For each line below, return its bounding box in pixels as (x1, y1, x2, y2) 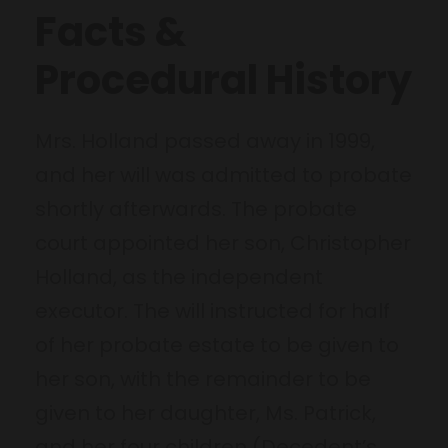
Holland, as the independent (35, 262, 323, 291)
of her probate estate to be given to (35, 330, 399, 359)
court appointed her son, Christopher (35, 228, 411, 257)
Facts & (35, 3, 186, 60)
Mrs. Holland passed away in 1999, (35, 126, 375, 155)
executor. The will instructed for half (35, 296, 390, 325)
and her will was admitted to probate (35, 160, 412, 189)
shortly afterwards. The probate (35, 194, 357, 223)
